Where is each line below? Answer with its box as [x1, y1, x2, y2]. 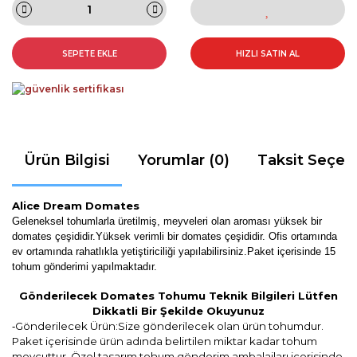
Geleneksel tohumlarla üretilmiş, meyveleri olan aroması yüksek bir [12, 214, 322, 227]
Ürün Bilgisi [24, 151, 110, 169]
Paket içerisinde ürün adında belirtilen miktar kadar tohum [12, 334, 317, 347]
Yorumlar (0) [138, 151, 229, 169]
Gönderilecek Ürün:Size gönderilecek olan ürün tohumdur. [15, 319, 324, 332]
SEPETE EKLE [61, 48, 117, 59]
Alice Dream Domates [12, 198, 143, 212]
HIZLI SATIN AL [236, 48, 300, 59]
